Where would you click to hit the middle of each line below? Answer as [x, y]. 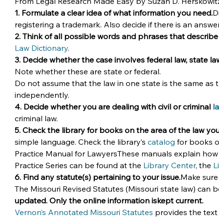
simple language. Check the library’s [81, 142]
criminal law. [36, 118]
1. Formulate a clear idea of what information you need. [114, 13]
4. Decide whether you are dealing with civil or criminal [114, 107]
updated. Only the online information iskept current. [109, 200]
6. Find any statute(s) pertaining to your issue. [98, 177]
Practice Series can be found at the [79, 165]
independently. [42, 95]
